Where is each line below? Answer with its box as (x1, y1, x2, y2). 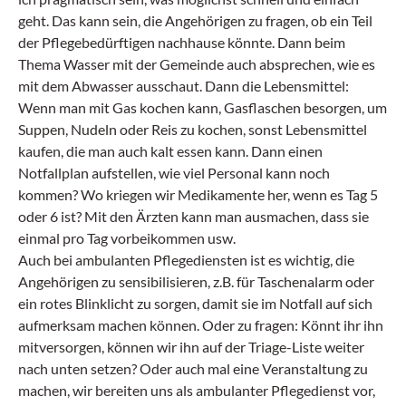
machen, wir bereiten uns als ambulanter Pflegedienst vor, (18, 382, 375, 399)
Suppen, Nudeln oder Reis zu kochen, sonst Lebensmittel (18, 121, 367, 138)
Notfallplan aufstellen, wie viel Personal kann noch (18, 164, 330, 181)
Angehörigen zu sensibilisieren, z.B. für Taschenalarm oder (18, 273, 374, 290)
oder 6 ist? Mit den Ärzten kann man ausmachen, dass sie (18, 208, 369, 225)
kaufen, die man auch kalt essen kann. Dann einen (18, 142, 323, 159)
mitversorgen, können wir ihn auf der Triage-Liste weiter (18, 338, 364, 355)
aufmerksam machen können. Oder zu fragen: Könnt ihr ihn (18, 316, 383, 333)
